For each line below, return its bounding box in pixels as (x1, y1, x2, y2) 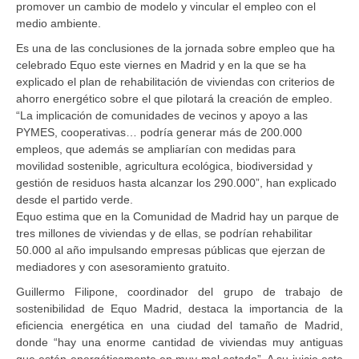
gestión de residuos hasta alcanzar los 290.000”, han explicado (16, 175, 337, 189)
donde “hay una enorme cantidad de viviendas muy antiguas (16, 335, 343, 349)
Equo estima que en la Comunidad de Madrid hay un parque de (16, 209, 339, 223)
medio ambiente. (16, 16, 101, 30)
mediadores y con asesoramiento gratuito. (16, 260, 230, 273)
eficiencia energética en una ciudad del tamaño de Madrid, (16, 318, 343, 332)
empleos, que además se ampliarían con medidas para (16, 142, 296, 155)
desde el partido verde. (16, 192, 133, 206)
